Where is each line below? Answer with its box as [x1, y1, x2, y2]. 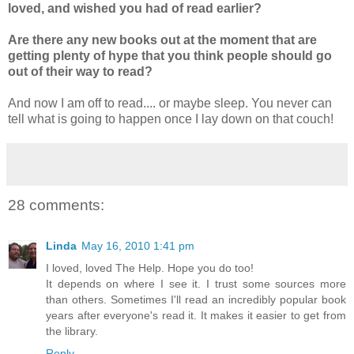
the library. [46, 325, 98, 338]
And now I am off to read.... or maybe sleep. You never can [8, 96, 332, 110]
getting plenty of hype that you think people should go [8, 48, 332, 62]
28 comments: [8, 196, 104, 213]
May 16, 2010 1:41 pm [81, 239, 194, 253]
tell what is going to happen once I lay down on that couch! [8, 111, 333, 126]
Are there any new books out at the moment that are [8, 32, 317, 47]
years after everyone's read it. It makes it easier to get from [46, 309, 346, 322]
